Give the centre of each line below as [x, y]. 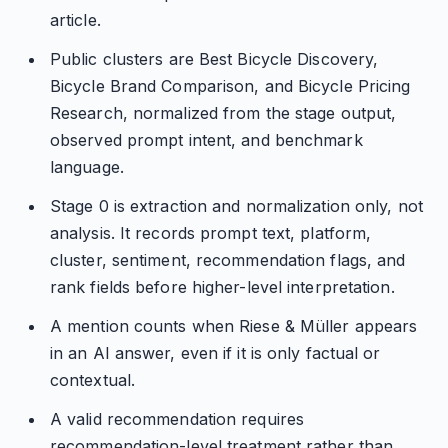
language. [86, 167]
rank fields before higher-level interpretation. [222, 287]
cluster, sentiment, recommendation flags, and [227, 260]
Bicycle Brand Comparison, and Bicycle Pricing [230, 86]
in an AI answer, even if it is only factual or [215, 353]
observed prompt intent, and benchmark [206, 140]
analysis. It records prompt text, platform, [210, 233]
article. [75, 20]
